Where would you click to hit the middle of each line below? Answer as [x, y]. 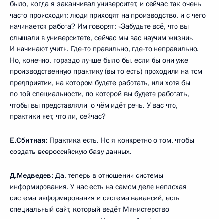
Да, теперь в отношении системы [109, 175]
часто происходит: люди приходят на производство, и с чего [108, 15]
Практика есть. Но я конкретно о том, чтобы [121, 140]
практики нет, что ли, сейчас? [58, 116]
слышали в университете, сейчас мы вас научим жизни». [102, 37]
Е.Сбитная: [29, 140]
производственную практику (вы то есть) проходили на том [106, 71]
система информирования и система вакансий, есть [95, 198]
